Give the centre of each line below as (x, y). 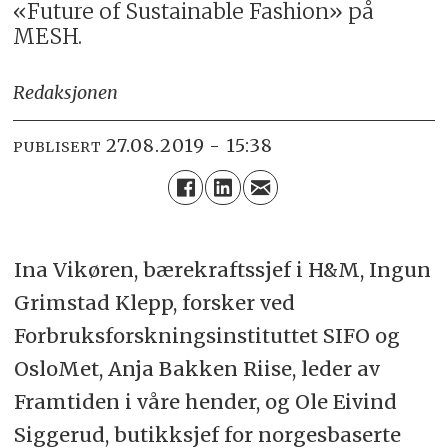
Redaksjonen (66, 93)
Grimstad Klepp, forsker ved (154, 303)
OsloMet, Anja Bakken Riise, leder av (196, 369)
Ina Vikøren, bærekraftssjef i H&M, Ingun (222, 270)
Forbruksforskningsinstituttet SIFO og (206, 336)
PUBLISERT (57, 146)
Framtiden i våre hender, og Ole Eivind (205, 402)
